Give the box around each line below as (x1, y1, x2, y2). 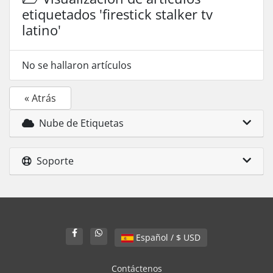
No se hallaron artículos (22, 58, 132, 72)
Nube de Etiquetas (34, 116, 124, 130)
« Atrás (24, 91, 56, 105)
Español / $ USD (183, 232, 200, 243)
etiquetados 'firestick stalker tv (22, 5, 213, 23)
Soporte (32, 154, 74, 168)
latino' (22, 21, 61, 39)
